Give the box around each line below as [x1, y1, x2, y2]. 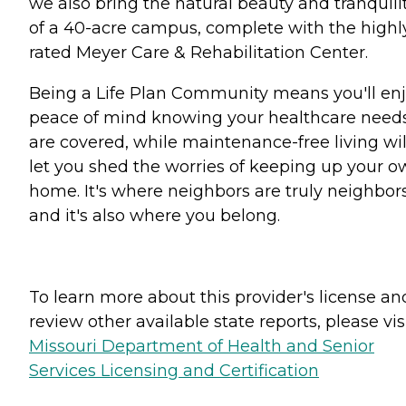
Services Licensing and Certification [29, 361, 319, 381]
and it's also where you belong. [29, 206, 280, 226]
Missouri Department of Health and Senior [29, 336, 374, 356]
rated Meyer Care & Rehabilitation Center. [29, 43, 368, 63]
